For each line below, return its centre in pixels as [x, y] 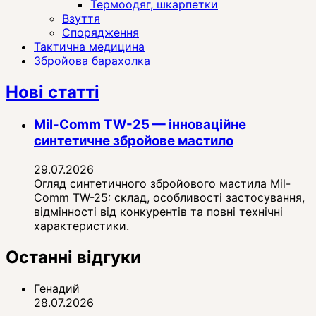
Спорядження [101, 33]
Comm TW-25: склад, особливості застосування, [169, 197]
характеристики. [81, 225]
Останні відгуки [73, 257]
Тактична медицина [89, 47]
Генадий [57, 288]
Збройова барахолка [92, 61]
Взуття [81, 19]
